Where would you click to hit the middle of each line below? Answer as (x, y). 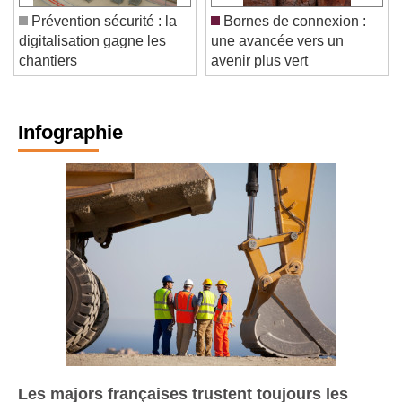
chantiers (48, 74)
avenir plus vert (259, 74)
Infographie (70, 145)
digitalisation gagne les (92, 54)
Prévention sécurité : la (102, 34)
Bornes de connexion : (293, 34)
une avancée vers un (277, 54)
